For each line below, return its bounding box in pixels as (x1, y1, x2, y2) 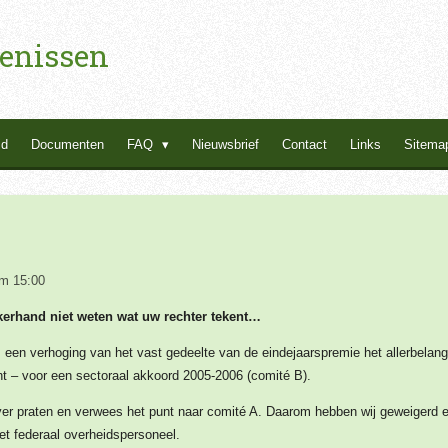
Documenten (31, 137, 105, 152)
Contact (282, 137, 328, 152)
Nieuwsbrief (192, 137, 260, 152)
